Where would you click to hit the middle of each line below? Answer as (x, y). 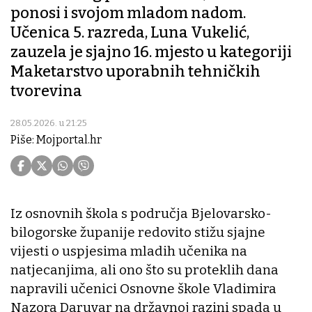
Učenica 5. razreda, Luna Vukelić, (130, 33)
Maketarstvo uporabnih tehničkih (135, 72)
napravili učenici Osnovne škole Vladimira (143, 289)
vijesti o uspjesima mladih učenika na (129, 251)
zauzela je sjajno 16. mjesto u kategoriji (151, 52)
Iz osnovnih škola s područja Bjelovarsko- (141, 214)
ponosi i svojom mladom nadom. (128, 13)
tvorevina (46, 91)
